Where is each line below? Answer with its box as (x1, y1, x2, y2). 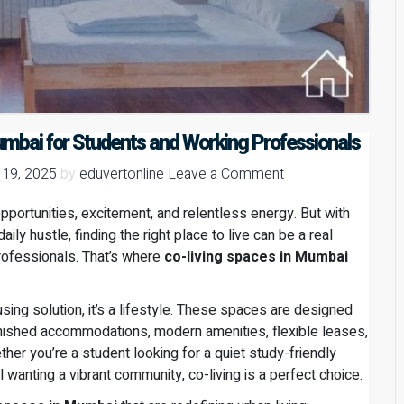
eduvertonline (79, 163, 164, 186)
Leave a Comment (168, 163, 284, 186)
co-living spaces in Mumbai (164, 246, 348, 269)
